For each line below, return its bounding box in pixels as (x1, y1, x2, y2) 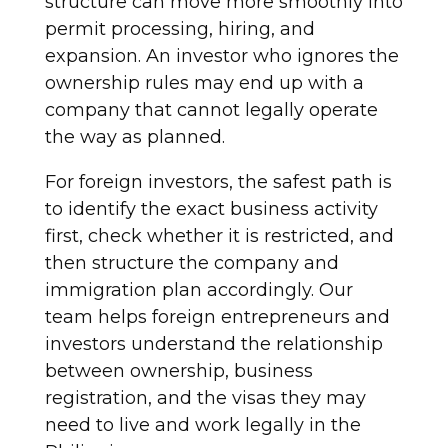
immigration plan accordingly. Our (44, 278, 353, 301)
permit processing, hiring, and (44, 17, 315, 40)
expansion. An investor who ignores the (44, 44, 399, 67)
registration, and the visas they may (44, 386, 366, 409)
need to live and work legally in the (44, 413, 361, 436)
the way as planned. (44, 125, 225, 148)
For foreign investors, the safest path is (44, 170, 392, 193)
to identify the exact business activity (44, 197, 378, 220)
